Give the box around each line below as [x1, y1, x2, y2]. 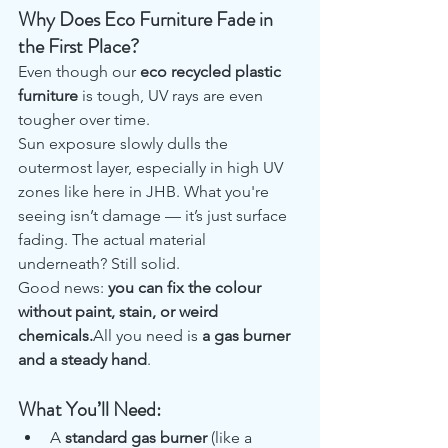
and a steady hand [18, 349, 147, 369]
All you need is [93, 325, 202, 345]
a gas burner [202, 325, 294, 345]
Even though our [18, 61, 140, 81]
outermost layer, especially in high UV [18, 157, 287, 177]
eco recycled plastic [140, 61, 285, 81]
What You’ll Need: [18, 394, 161, 424]
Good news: [18, 277, 108, 297]
